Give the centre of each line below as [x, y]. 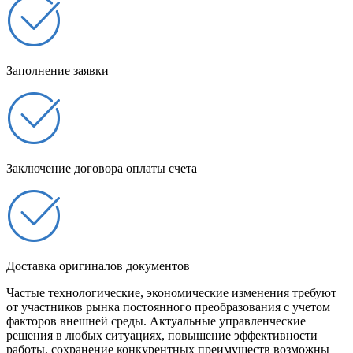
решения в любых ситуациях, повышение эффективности [162, 336]
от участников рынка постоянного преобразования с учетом [168, 307]
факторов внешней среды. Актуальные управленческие [156, 321]
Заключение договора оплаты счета [102, 169]
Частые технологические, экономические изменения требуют [171, 293]
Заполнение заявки [58, 71]
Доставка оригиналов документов [98, 266]
